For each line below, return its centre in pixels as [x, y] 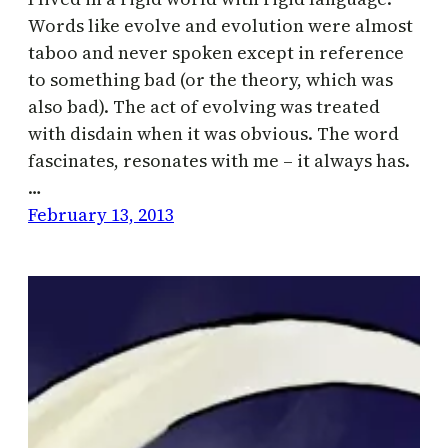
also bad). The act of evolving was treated [204, 106]
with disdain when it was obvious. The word [213, 133]
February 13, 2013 [101, 214]
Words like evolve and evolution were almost [220, 25]
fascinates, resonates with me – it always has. [219, 160]
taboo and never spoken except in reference [216, 52]
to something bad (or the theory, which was [210, 79]
